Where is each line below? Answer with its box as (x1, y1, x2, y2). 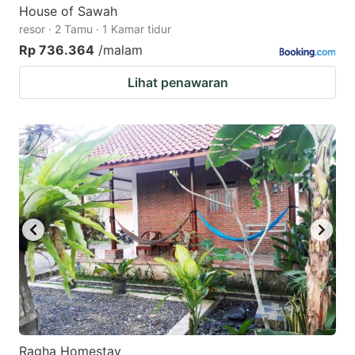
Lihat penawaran (127, 74, 228, 90)
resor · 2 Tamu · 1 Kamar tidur (19, 21, 171, 36)
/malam (98, 41, 143, 58)
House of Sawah (19, 2, 117, 19)
